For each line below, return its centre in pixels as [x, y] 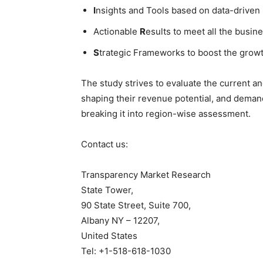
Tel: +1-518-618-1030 [126, 251]
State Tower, [107, 190]
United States [109, 236]
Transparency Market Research [146, 175]
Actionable [117, 31]
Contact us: [104, 144]
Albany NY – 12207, [120, 220]
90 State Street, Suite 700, [136, 205]
